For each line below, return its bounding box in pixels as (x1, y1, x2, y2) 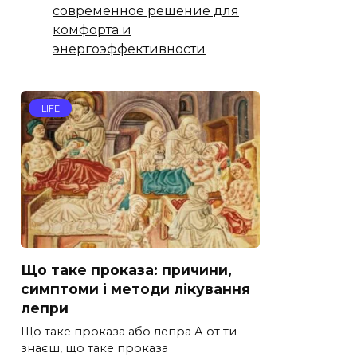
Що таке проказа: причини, (21, 261, 232, 278)
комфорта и (53, 22, 131, 37)
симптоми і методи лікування (21, 280, 250, 297)
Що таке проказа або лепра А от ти (21, 324, 237, 339)
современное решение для (53, 2, 239, 18)
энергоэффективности (53, 41, 206, 57)
